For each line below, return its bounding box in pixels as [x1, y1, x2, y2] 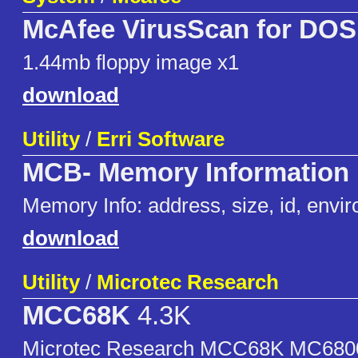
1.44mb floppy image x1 [22, 50, 239, 75]
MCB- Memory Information [22, 158, 349, 188]
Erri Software [97, 127, 225, 152]
